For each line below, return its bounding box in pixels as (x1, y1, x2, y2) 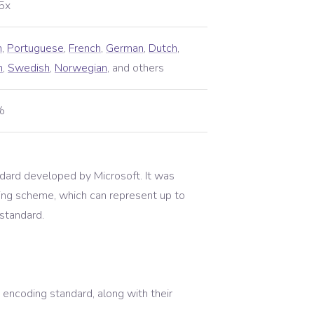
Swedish (8, 60, 50, 76)
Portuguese (7, 41, 64, 56)
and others (112, 60, 164, 76)
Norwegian (55, 60, 107, 76)
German (106, 41, 144, 56)
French (69, 41, 101, 56)
